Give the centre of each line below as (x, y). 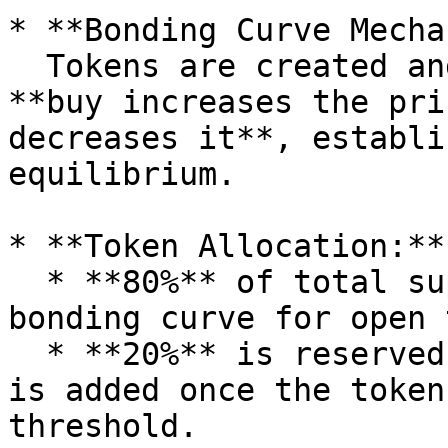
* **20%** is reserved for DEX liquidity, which (27, 354)
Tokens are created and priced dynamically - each (27, 66)
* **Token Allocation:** (226, 246)
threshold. (103, 426)
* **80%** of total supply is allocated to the (27, 282)
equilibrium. (122, 174)
